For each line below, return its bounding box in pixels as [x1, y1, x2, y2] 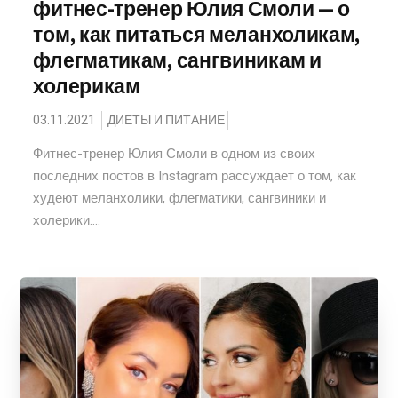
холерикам [33, 73, 140, 99]
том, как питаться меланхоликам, [33, 21, 361, 48]
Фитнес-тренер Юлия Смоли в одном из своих [33, 144, 316, 163]
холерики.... [33, 211, 101, 230]
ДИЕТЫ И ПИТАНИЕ [107, 111, 226, 130]
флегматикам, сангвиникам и [33, 47, 322, 74]
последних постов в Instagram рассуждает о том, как [33, 166, 357, 186]
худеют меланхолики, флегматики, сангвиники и [33, 188, 327, 208]
